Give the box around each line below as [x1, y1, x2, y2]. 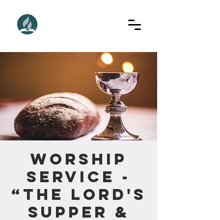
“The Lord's [11, 185, 146, 204]
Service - [27, 167, 131, 187]
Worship [30, 149, 127, 169]
